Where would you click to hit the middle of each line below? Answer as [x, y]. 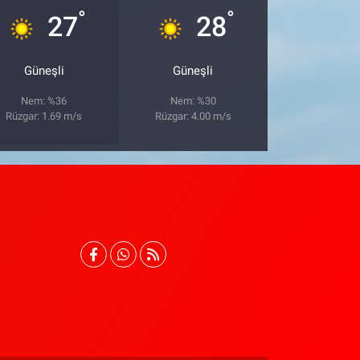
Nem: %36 [44, 101]
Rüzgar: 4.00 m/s [193, 117]
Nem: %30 [193, 101]
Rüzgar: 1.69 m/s [44, 117]
